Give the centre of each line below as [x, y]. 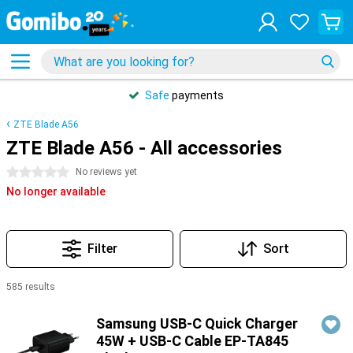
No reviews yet [106, 172]
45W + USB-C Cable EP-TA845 [192, 341]
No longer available [56, 191]
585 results [31, 287]
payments [197, 95]
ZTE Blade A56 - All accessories [144, 148]
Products [31, 307]
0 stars [24, 173]
